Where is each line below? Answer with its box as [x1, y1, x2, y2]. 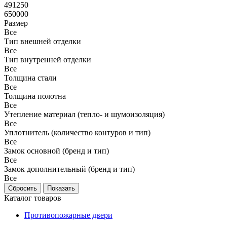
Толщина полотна [4, 92, 66, 101]
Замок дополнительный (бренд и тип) [4, 165, 135, 174]
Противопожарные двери [24, 211, 112, 220]
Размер [4, 19, 28, 28]
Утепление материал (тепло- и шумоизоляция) [4, 110, 165, 119]
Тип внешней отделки [4, 37, 81, 46]
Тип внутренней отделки [4, 55, 91, 64]
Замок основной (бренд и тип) [4, 146, 109, 156]
